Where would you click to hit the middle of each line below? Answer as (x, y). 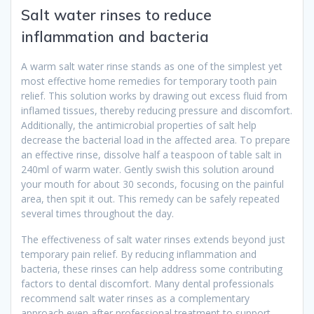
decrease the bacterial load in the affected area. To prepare (156, 139)
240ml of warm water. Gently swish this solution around (148, 169)
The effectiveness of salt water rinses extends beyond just (153, 239)
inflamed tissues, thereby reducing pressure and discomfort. (157, 110)
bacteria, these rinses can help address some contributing (152, 268)
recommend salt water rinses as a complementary (135, 298)
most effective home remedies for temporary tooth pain (149, 81)
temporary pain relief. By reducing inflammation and (139, 254)
